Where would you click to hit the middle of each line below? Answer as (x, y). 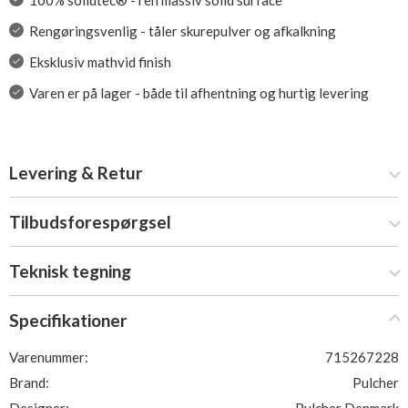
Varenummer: (49, 357)
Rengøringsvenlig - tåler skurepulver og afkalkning (182, 31)
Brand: (29, 382)
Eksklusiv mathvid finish (100, 62)
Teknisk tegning (70, 271)
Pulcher (376, 382)
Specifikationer (68, 320)
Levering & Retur (76, 173)
